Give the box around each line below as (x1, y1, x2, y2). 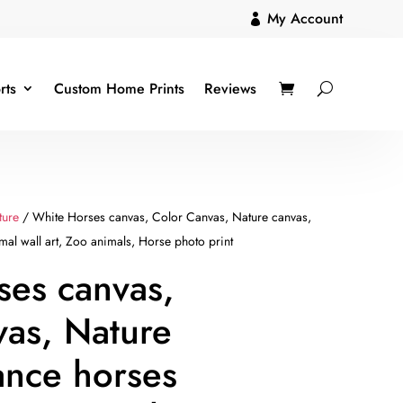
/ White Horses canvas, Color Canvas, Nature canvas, (19, 207, 312, 226)
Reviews (203, 77, 256, 99)
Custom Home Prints (53, 77, 184, 99)
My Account (266, 8, 343, 29)
